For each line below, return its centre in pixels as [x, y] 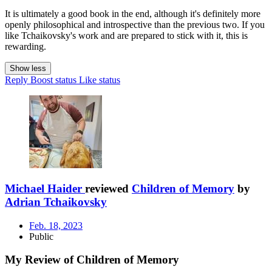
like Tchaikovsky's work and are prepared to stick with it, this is [126, 36]
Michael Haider [43, 188]
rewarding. [25, 47]
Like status [100, 80]
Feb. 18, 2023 [56, 225]
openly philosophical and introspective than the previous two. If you [135, 25]
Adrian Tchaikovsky [56, 202]
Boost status [53, 80]
